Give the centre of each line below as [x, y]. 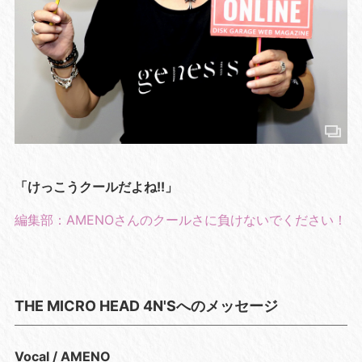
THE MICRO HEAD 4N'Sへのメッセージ [146, 306]
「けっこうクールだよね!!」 [96, 187]
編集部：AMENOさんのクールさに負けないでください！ [180, 220]
